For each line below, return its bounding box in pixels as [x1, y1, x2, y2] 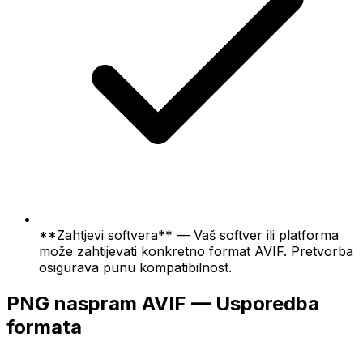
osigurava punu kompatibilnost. [39, 258, 232, 275]
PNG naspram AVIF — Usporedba [6, 291, 319, 315]
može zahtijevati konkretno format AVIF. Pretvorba [39, 242, 353, 259]
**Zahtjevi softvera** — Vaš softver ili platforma [39, 226, 339, 243]
